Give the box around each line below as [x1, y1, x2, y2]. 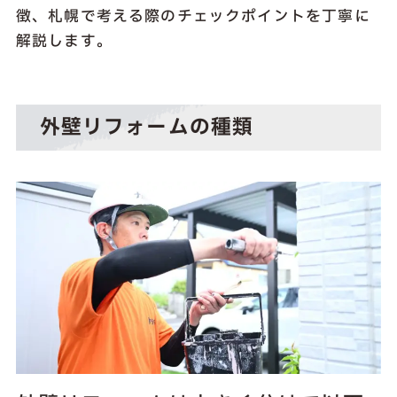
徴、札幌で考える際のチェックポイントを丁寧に [15, 4, 370, 27]
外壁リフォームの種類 [39, 113, 254, 144]
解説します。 [15, 29, 113, 52]
